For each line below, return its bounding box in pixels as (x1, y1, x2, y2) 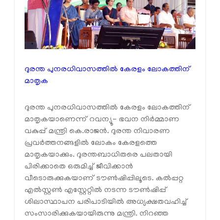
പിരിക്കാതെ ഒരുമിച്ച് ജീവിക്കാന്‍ (25, 163, 133, 172)
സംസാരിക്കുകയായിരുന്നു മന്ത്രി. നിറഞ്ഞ (25, 210, 168, 219)
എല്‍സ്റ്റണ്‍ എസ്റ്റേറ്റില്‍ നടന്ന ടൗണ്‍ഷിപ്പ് (25, 186, 167, 195)
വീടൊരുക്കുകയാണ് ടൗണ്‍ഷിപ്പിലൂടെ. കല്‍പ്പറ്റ (25, 174, 184, 184)
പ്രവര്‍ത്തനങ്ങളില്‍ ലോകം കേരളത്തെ (25, 139, 157, 148)
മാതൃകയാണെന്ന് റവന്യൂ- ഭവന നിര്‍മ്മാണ (25, 115, 179, 125)
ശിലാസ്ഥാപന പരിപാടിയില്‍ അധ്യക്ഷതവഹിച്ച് (25, 198, 188, 207)
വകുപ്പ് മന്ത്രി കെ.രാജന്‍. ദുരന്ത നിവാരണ (25, 127, 170, 137)
